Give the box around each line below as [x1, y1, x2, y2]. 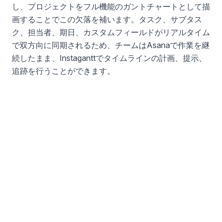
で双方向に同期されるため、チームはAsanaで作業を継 [12, 40, 210, 50]
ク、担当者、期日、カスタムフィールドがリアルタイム [12, 27, 210, 37]
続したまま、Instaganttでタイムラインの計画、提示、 [12, 53, 207, 63]
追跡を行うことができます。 [12, 65, 115, 76]
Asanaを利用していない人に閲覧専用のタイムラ [12, 207, 187, 217]
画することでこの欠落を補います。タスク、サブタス [12, 14, 202, 24]
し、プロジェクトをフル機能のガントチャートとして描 [12, 1, 210, 11]
